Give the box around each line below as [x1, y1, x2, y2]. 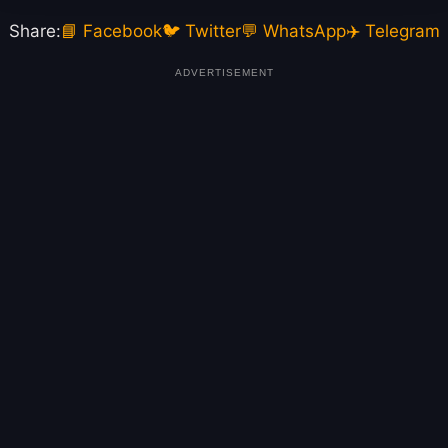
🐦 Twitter [161, 21, 241, 42]
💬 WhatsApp [240, 21, 346, 42]
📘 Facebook [60, 21, 162, 42]
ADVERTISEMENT [174, 67, 274, 79]
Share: [8, 21, 61, 42]
